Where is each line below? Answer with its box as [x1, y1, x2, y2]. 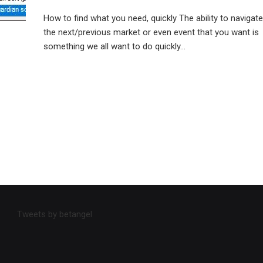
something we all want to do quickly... [43, 41, 186, 52]
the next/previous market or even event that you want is [43, 27, 259, 38]
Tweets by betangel [16, 209, 92, 220]
